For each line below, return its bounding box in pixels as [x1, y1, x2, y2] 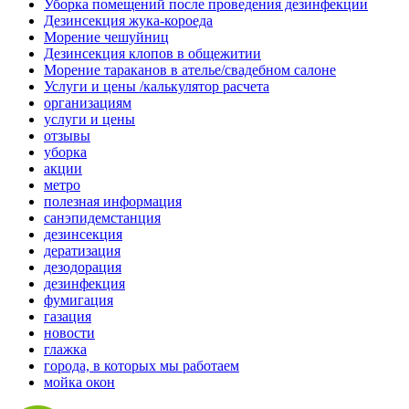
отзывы [44, 127, 90, 143]
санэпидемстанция [44, 209, 161, 225]
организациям [44, 94, 131, 110]
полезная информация [44, 193, 182, 209]
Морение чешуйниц [44, 28, 169, 45]
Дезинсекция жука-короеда [44, 12, 213, 28]
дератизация [44, 242, 121, 258]
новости [44, 324, 95, 341]
